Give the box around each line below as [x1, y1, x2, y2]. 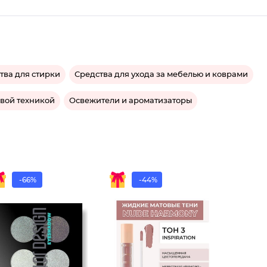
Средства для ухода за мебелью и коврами [74, 70, 248, 79]
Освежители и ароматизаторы [69, 97, 192, 105]
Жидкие [189, 237, 216, 243]
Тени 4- [70, 237, 94, 243]
